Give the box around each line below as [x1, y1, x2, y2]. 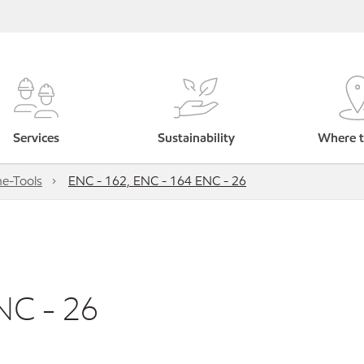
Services [13, 129, 60, 146]
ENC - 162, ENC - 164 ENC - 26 [68, 172, 246, 189]
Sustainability [158, 129, 236, 146]
